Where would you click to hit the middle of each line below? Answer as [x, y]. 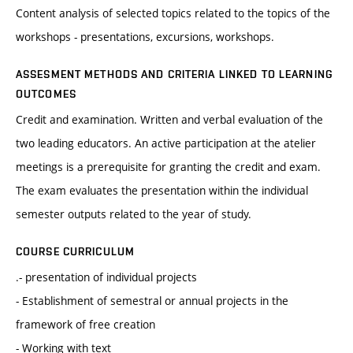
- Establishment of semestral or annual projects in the [152, 301]
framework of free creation [85, 325]
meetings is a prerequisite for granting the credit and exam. [168, 167]
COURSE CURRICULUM [76, 252]
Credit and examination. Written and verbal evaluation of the [169, 120]
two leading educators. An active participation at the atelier [166, 143]
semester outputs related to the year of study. [134, 214]
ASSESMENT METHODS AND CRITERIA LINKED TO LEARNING [175, 74]
